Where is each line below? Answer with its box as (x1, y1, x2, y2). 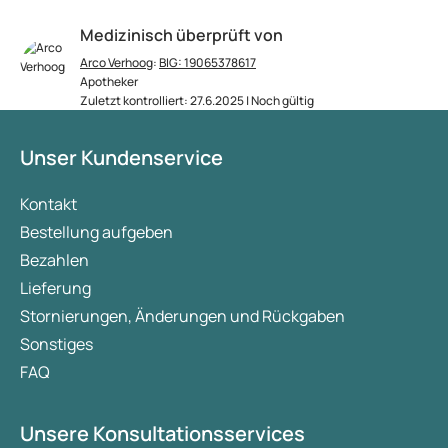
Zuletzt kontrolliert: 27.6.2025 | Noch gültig (80, 92, 314, 110)
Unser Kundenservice (20, 144, 223, 172)
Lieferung (20, 277, 91, 300)
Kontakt (20, 193, 77, 216)
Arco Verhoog (80, 54, 153, 72)
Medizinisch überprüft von (80, 24, 283, 47)
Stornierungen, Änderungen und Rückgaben (20, 305, 345, 328)
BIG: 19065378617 (159, 54, 256, 72)
